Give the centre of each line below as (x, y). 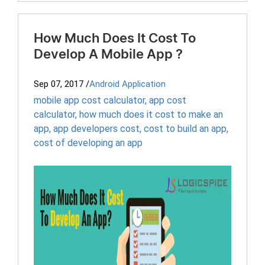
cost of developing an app (88, 143)
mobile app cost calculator (89, 100)
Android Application (127, 84)
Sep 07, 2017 (59, 84)
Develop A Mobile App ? (108, 54)
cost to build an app (185, 129)
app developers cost (96, 129)
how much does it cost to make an (151, 114)
